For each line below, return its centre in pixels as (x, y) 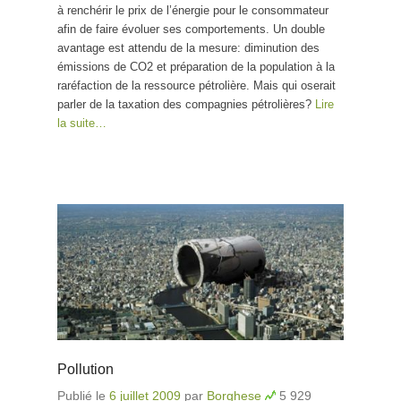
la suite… (82, 123)
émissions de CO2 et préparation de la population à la (196, 66)
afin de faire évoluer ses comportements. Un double (191, 29)
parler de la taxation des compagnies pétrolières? (186, 104)
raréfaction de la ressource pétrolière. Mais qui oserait (196, 85)
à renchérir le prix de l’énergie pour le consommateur (193, 10)
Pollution (85, 370)
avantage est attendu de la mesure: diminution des (188, 47)
